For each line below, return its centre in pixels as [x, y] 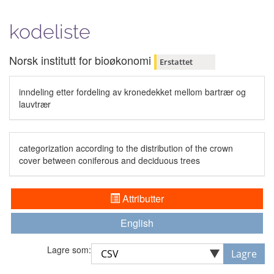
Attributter [142, 198]
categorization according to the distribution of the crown [126, 148]
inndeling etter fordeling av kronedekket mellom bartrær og [132, 91]
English [137, 223]
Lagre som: [69, 249]
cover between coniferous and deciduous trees [109, 160]
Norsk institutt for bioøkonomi [80, 60]
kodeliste [50, 31]
